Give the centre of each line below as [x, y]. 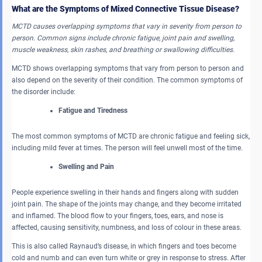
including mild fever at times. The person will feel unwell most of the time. [127, 148]
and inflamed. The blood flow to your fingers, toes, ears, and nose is [118, 216]
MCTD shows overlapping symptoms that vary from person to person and [128, 68]
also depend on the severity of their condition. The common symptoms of [127, 80]
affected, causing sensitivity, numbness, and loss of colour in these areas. [127, 227]
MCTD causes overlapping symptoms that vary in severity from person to [127, 26]
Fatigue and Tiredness [94, 110]
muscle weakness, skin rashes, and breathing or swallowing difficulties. [123, 49]
